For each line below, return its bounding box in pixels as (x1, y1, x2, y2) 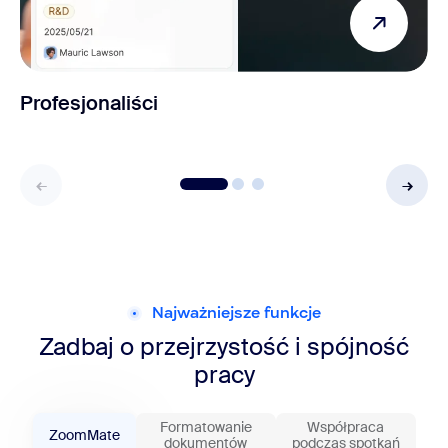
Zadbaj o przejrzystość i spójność (39, 330, 409, 362)
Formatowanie (159, 417, 252, 436)
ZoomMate (48, 425, 120, 444)
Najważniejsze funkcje (152, 303, 321, 323)
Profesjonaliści (20, 89, 158, 116)
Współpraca (307, 417, 384, 436)
